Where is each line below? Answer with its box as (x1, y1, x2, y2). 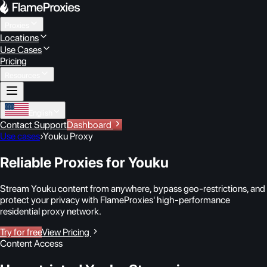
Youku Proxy (43, 131, 93, 142)
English (29, 108, 52, 117)
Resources (5, 70, 40, 80)
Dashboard (67, 119, 111, 131)
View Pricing (42, 226, 91, 238)
